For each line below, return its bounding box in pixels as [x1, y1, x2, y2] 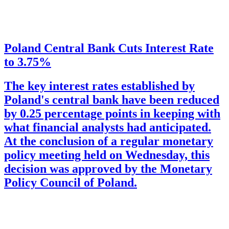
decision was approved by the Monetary [4, 162, 212, 175]
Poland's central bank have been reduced [4, 93, 219, 106]
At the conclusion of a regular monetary [4, 134, 213, 148]
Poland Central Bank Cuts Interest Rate [4, 41, 214, 55]
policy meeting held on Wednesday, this [4, 148, 210, 162]
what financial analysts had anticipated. [4, 120, 211, 134]
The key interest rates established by [4, 79, 195, 93]
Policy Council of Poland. [4, 175, 137, 189]
